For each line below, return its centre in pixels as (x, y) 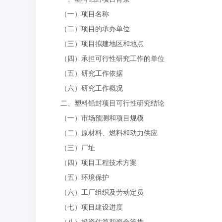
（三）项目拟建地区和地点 (102, 43)
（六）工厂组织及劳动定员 (102, 192)
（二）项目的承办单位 (95, 28)
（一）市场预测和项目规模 (102, 118)
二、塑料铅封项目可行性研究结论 (112, 103)
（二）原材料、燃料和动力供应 (109, 133)
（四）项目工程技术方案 (99, 162)
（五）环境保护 (85, 177)
